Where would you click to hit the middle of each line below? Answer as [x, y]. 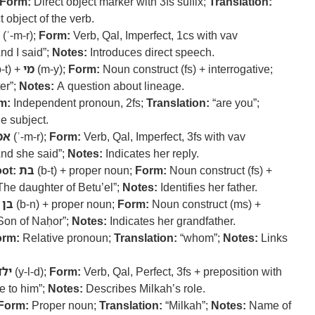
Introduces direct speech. [151, 52]
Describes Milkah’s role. [144, 288]
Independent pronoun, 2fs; [78, 103]
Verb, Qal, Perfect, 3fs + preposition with [181, 271]
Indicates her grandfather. [171, 221]
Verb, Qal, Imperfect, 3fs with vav [163, 136]
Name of [269, 305]
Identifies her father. [207, 187]
